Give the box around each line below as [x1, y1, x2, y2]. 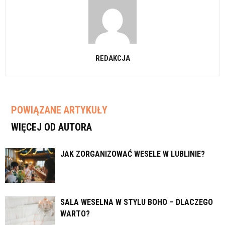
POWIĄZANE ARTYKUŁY [11, 104, 107, 117]
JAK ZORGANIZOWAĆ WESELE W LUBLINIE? [60, 149, 205, 159]
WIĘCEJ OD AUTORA [11, 121, 92, 134]
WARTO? [60, 209, 90, 219]
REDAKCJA [95, 54, 130, 63]
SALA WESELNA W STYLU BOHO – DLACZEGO [60, 197, 213, 207]
